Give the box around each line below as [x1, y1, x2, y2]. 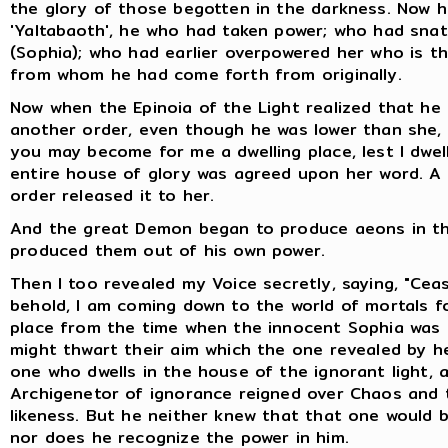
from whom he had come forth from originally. [10, 61, 402, 87]
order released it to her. [10, 182, 215, 208]
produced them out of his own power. [10, 237, 326, 263]
